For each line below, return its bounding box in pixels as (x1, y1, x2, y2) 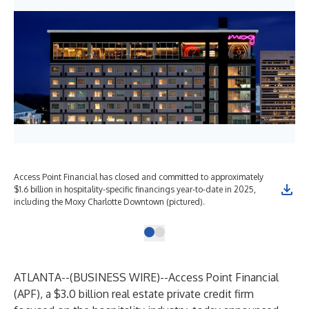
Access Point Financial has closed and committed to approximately (14, 172, 263, 182)
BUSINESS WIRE (73, 270, 157, 284)
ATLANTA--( (14, 270, 73, 284)
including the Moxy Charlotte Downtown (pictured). (14, 197, 205, 207)
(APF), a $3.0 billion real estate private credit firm (14, 287, 254, 301)
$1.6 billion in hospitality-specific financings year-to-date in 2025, (14, 184, 256, 195)
